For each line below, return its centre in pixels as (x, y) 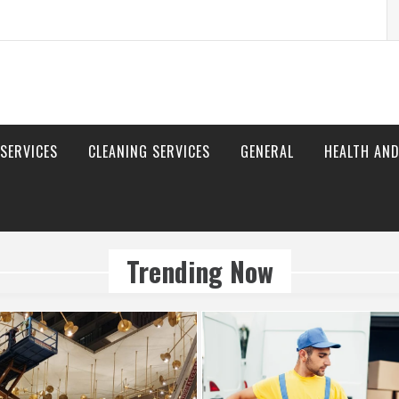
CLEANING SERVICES (149, 151)
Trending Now (199, 271)
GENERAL (267, 151)
